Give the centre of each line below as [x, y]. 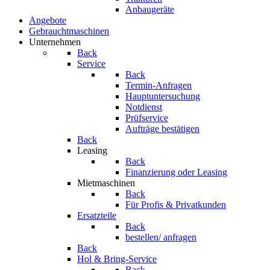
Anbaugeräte [150, 9]
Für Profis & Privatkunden [176, 204]
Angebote [48, 20]
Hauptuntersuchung [163, 96]
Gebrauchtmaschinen [69, 31]
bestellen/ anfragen [161, 237]
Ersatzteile [97, 215]
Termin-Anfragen [159, 85]
